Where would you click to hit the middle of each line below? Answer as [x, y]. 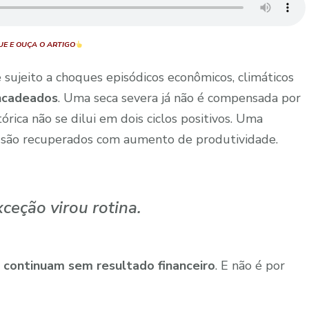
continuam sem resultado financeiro [109, 266]
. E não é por [250, 266]
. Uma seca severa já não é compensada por [179, 98]
